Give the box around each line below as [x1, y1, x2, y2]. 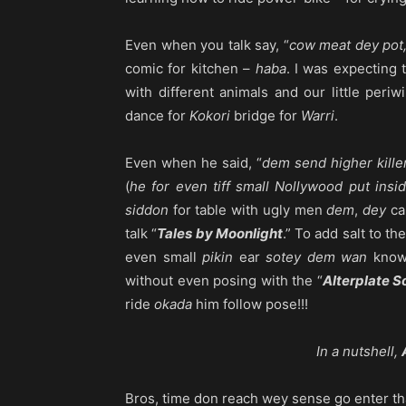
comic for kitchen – [125, 60, 256, 78]
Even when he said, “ [125, 154, 262, 172]
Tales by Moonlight [157, 225, 283, 243]
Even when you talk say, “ [125, 36, 289, 54]
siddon [125, 201, 169, 219]
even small [125, 248, 203, 266]
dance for [125, 107, 189, 125]
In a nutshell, [315, 343, 401, 361]
